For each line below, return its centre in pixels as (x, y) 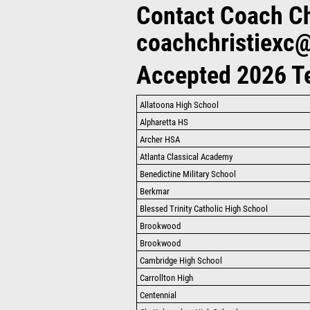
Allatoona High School (179, 105)
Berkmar (155, 191)
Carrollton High (166, 278)
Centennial (158, 295)
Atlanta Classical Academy (186, 157)
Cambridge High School (181, 261)
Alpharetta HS (164, 122)
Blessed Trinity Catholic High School (204, 209)
